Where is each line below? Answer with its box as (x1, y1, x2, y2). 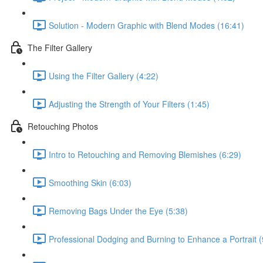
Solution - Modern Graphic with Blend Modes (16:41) (49, 19, 244, 31)
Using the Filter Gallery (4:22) (49, 69, 159, 82)
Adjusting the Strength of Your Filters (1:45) (49, 97, 210, 110)
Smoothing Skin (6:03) (49, 176, 131, 188)
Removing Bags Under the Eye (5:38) (49, 204, 188, 217)
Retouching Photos (28, 120, 98, 132)
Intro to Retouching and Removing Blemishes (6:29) (49, 148, 241, 160)
